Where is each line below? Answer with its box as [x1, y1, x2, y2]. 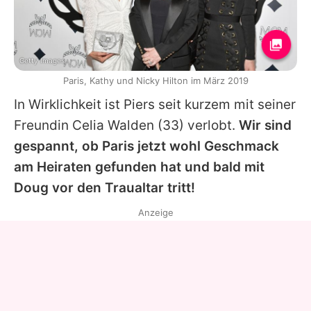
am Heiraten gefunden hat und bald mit [14, 159, 264, 176]
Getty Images [19, 56, 65, 65]
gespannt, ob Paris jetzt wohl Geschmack [14, 138, 279, 155]
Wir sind [239, 117, 292, 134]
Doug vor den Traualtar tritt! [14, 180, 195, 196]
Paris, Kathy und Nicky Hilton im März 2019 [62, 75, 249, 87]
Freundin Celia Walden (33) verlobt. [14, 117, 239, 134]
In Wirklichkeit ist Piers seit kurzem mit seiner [14, 96, 296, 113]
